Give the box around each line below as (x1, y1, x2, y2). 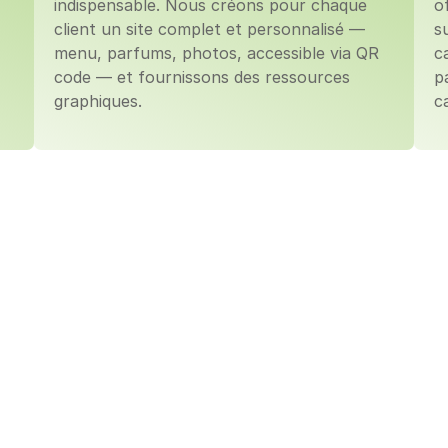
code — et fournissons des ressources (54, 67, 350, 87)
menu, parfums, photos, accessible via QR (54, 43, 379, 63)
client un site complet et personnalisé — (54, 19, 365, 39)
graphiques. (54, 91, 142, 111)
